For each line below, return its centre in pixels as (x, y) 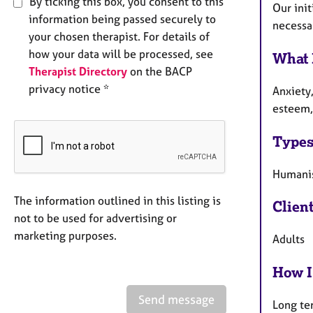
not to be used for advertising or (95, 218)
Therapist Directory (78, 72)
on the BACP (160, 72)
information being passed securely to (122, 19)
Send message (176, 300)
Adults (289, 239)
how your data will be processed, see (121, 54)
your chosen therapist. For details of (119, 37)
